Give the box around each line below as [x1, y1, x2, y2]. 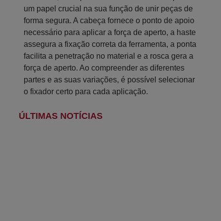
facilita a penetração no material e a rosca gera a [24, 52, 193, 61]
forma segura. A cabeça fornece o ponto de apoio [24, 16, 194, 25]
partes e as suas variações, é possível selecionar [24, 75, 195, 84]
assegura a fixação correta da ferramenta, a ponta [24, 40, 196, 49]
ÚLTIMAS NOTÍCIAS [19, 111, 103, 121]
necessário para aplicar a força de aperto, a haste [24, 28, 196, 37]
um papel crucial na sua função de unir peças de [24, 4, 193, 13]
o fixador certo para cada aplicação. [24, 87, 148, 96]
